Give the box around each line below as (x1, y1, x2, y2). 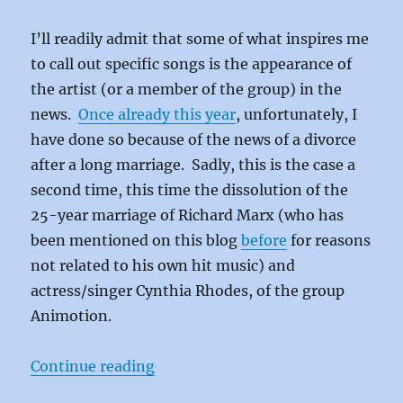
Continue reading (31, 357, 156, 376)
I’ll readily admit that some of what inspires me (31, 30, 370, 49)
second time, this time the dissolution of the (31, 181, 349, 200)
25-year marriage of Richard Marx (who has (31, 206, 345, 225)
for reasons (287, 231, 372, 250)
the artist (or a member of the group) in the (31, 80, 343, 99)
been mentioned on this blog (31, 231, 242, 250)
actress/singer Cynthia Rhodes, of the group (31, 282, 345, 300)
